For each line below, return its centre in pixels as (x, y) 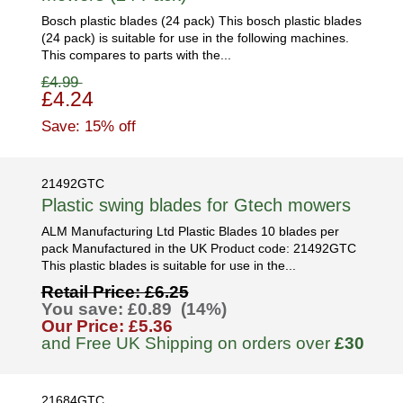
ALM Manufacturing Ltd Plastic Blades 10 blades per (190, 231)
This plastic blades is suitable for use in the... (168, 265)
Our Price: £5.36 (107, 326)
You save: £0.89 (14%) (134, 309)
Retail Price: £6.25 (115, 291)
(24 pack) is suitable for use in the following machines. (195, 38)
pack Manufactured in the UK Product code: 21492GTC (198, 248)
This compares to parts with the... (136, 55)
